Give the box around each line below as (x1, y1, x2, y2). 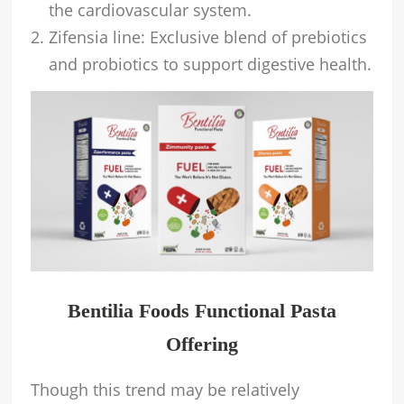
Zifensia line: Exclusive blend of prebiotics (49, 25, 368, 48)
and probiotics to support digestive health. (49, 52, 372, 75)
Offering (166, 333, 238, 356)
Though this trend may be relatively (31, 379, 300, 401)
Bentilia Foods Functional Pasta (68, 299, 336, 323)
